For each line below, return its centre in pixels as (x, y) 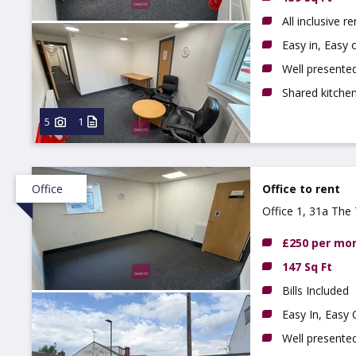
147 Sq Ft (307, 267)
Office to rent (301, 189)
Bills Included (315, 290)
